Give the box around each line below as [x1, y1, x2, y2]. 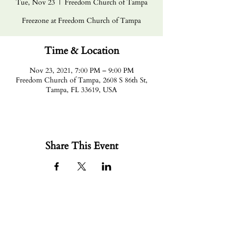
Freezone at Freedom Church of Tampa [22, 16, 141, 25]
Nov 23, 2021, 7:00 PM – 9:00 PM [29, 66, 134, 75]
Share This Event [45, 139, 118, 153]
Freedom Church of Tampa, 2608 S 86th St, [15, 75, 148, 85]
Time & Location [44, 44, 119, 58]
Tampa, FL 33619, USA [46, 85, 117, 95]
